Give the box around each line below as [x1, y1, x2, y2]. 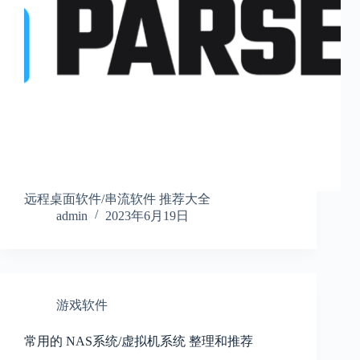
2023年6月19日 [105, 209, 189, 223]
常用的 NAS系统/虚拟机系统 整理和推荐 [24, 334, 253, 349]
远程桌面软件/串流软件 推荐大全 [24, 192, 211, 207]
